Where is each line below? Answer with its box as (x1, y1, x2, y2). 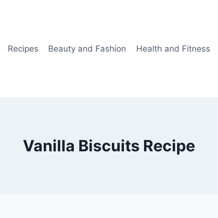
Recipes (7, 43, 38, 54)
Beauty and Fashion (48, 43, 127, 54)
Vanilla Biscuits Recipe (23, 136, 195, 155)
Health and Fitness (136, 43, 210, 54)
